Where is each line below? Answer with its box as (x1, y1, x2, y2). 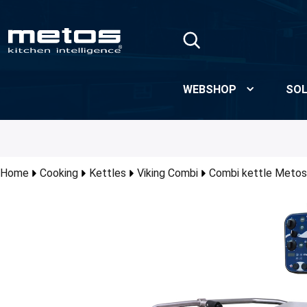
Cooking (40, 167, 78, 180)
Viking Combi (137, 167, 198, 180)
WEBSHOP (183, 83, 236, 96)
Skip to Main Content (5, 6, 107, 19)
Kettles (89, 167, 126, 180)
